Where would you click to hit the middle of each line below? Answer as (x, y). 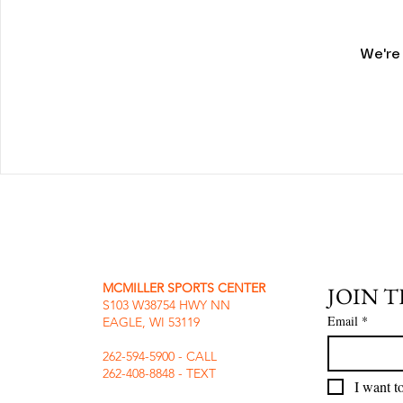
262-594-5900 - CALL (161, 356)
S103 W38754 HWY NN (168, 305)
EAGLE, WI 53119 (151, 322)
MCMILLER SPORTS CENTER (186, 288)
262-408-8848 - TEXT (159, 373)
